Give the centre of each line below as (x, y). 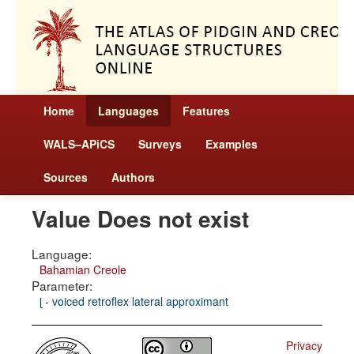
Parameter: (62, 285)
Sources (66, 177)
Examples (232, 144)
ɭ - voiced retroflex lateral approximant (134, 301)
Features (206, 111)
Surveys (160, 144)
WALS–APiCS (79, 144)
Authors (133, 177)
